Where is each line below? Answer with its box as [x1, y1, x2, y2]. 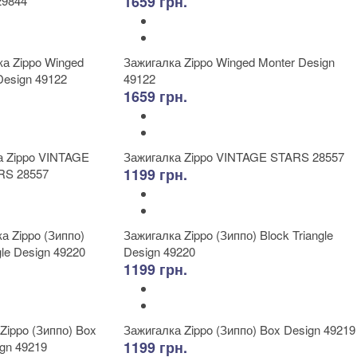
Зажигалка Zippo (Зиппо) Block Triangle [124, 226, 333, 243]
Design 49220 [124, 243, 195, 260]
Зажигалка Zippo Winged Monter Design [124, 53, 335, 70]
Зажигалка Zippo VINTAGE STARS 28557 [124, 148, 344, 165]
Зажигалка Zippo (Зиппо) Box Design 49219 [124, 321, 355, 338]
